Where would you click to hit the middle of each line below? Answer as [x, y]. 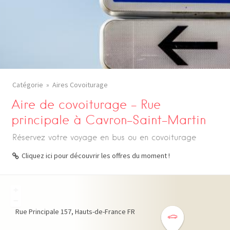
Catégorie [28, 85]
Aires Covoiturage [80, 85]
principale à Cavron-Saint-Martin [109, 120]
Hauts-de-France [100, 212]
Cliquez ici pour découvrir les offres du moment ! [96, 156]
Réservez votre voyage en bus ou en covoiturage [104, 137]
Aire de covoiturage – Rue [86, 104]
